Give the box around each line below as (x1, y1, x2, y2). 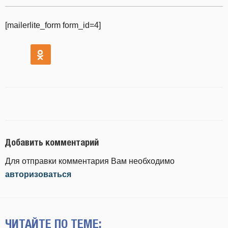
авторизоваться (5, 169, 71, 179)
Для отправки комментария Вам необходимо (5, 156, 175, 165)
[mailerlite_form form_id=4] (5, 21, 101, 30)
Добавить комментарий (5, 137, 99, 148)
